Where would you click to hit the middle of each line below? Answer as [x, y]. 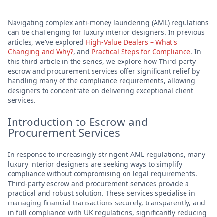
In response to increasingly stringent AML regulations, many [107, 154]
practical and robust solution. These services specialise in [101, 193]
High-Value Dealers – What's [132, 42]
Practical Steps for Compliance [141, 51]
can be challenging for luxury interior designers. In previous [106, 32]
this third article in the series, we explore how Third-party [102, 61]
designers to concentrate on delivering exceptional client [101, 90]
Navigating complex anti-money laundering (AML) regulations [108, 22]
